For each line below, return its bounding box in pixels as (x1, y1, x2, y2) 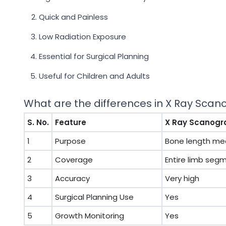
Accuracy (55, 173, 90, 184)
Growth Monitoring (55, 210, 124, 221)
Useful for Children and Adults (39, 71, 150, 81)
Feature (55, 117, 86, 128)
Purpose (55, 136, 86, 146)
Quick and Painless (39, 12, 108, 22)
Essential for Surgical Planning (39, 51, 149, 62)
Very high (165, 173, 199, 184)
